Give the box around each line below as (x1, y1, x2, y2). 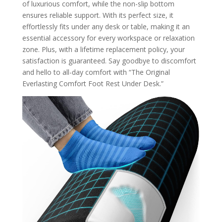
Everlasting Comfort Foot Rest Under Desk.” (22, 78, 164, 88)
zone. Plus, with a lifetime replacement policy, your (22, 44, 185, 54)
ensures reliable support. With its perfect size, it (22, 10, 173, 20)
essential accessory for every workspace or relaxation (22, 33, 195, 43)
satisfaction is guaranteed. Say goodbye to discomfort (22, 55, 196, 65)
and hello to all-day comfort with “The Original (22, 67, 170, 77)
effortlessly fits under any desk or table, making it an (22, 21, 190, 31)
